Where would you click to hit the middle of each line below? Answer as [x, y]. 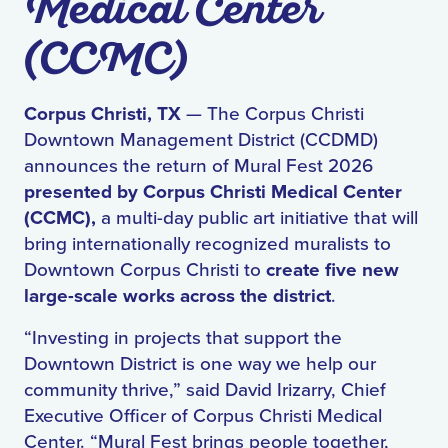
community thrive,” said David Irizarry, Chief [205, 390]
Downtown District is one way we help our [200, 364]
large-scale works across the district [177, 297]
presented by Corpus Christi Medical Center [213, 193]
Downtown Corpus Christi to [145, 270]
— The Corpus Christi [275, 114]
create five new [332, 271]
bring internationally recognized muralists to [207, 244]
